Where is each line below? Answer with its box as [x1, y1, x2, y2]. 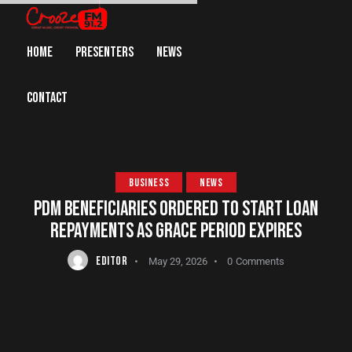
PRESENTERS [75, 44, 134, 61]
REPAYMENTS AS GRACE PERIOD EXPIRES [50, 218, 302, 244]
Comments [236, 255, 285, 268]
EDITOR [95, 254, 128, 269]
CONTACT [27, 90, 68, 107]
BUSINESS [129, 175, 170, 189]
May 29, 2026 [148, 255, 207, 268]
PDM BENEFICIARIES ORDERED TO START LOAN [34, 196, 318, 222]
